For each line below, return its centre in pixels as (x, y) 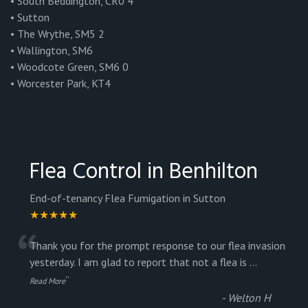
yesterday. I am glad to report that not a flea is (140, 262)
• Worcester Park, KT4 (60, 84)
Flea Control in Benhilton (144, 173)
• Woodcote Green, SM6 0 (69, 67)
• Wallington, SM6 (52, 51)
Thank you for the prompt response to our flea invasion (157, 246)
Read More (47, 281)
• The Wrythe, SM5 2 (57, 34)
